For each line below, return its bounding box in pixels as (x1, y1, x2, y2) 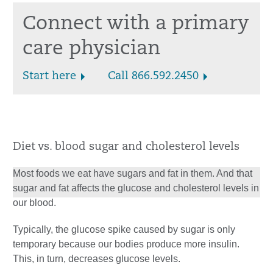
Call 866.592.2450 (108, 71, 199, 83)
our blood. (13, 197, 56, 208)
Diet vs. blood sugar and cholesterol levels (13, 141, 239, 154)
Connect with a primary (23, 15, 249, 35)
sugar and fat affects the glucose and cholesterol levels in (13, 183, 259, 194)
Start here (23, 71, 76, 83)
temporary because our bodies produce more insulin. (13, 239, 239, 250)
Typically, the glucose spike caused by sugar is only (13, 224, 235, 235)
